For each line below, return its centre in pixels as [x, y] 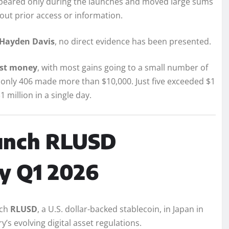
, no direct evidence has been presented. [133, 42]
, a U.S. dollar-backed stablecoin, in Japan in [120, 209]
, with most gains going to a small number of [123, 68]
